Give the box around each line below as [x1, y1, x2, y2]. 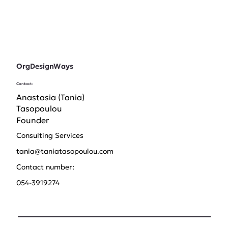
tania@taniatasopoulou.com [16, 146, 114, 156]
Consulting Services [16, 130, 84, 140]
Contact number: [16, 162, 75, 172]
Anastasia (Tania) [16, 92, 85, 102]
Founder [16, 115, 49, 125]
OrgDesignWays [16, 61, 73, 71]
